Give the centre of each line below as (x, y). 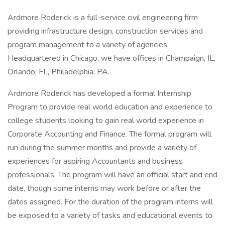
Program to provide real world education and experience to (110, 107)
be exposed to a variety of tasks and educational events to (110, 215)
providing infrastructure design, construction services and (105, 31)
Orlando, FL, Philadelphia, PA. (59, 72)
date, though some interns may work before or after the (104, 188)
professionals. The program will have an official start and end (113, 175)
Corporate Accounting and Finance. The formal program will (109, 134)
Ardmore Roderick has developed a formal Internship (99, 93)
